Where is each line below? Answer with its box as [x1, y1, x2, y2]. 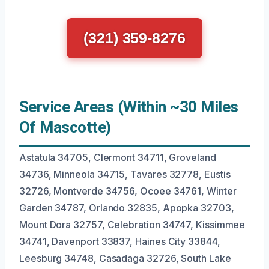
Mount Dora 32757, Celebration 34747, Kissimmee [19, 219, 246, 231]
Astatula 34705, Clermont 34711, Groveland [19, 151, 216, 164]
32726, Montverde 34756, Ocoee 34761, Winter [19, 185, 237, 198]
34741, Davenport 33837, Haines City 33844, [19, 235, 220, 248]
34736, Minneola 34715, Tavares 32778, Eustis [19, 168, 231, 181]
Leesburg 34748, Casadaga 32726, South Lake [19, 252, 231, 265]
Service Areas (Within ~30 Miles [19, 98, 238, 116]
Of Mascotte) [19, 118, 111, 137]
